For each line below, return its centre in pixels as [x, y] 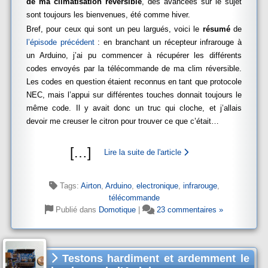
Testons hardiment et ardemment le [153, 258]
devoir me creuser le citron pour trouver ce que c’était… [123, 121]
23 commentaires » [190, 210]
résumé [216, 29]
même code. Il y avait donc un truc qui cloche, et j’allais [134, 108]
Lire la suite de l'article [144, 152]
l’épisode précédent [60, 42]
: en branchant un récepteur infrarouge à [168, 42]
